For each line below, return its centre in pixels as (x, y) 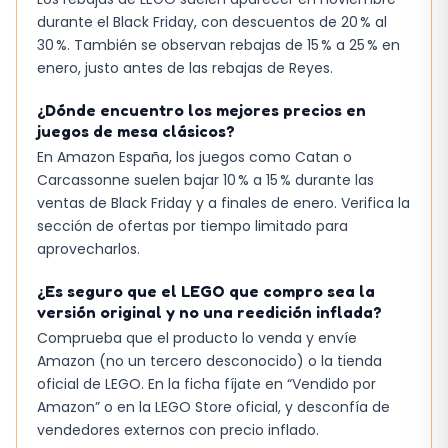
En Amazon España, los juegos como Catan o (194, 156)
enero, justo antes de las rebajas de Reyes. (185, 67)
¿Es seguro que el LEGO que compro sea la (206, 290)
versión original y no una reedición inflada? (209, 311)
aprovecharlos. (88, 248)
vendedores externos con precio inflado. (178, 429)
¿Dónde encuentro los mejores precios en (201, 109)
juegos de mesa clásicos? (136, 130)
